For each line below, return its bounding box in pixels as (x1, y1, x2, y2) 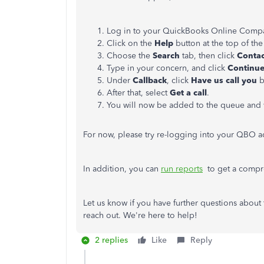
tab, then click (180, 51, 237, 61)
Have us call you (191, 75, 257, 85)
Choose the (107, 51, 153, 61)
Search (153, 51, 180, 61)
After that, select (107, 88, 170, 98)
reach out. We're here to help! (83, 210, 197, 220)
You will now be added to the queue (107, 100, 247, 110)
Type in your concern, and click (107, 63, 227, 73)
